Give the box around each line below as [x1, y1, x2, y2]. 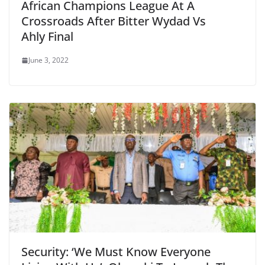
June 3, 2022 [28, 55, 69, 66]
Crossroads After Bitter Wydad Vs [21, 13, 206, 30]
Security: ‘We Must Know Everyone [21, 243, 211, 260]
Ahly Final [21, 28, 73, 45]
